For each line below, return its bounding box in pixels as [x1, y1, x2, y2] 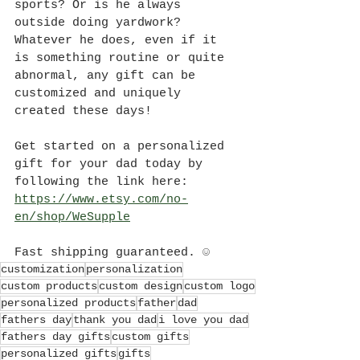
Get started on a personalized [14, 140, 231, 154]
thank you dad [73, 313, 157, 327]
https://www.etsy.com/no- [14, 193, 188, 207]
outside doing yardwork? [14, 16, 188, 31]
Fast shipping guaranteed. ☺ [14, 246, 210, 260]
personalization [86, 263, 182, 276]
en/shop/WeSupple [14, 211, 130, 225]
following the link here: [14, 175, 195, 190]
